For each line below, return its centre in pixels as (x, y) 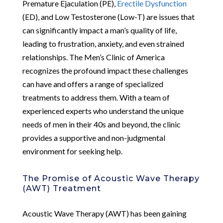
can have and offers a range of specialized (93, 84)
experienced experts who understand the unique (103, 111)
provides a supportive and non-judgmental (94, 137)
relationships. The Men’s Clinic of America (93, 57)
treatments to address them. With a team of (96, 97)
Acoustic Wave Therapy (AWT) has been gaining (104, 213)
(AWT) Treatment (61, 188)
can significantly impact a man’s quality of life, (99, 30)
